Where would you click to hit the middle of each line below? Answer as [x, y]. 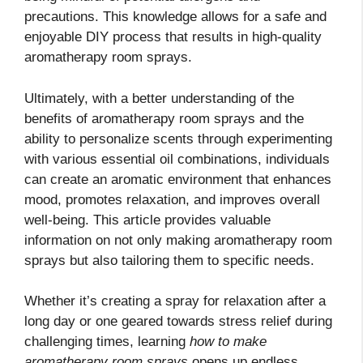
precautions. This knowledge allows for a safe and [175, 17]
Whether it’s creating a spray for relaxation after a [175, 301]
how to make [228, 342]
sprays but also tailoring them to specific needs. [169, 260]
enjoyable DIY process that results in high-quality [173, 37]
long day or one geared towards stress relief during [178, 322]
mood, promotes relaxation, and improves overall [172, 199]
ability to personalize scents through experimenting [178, 139]
